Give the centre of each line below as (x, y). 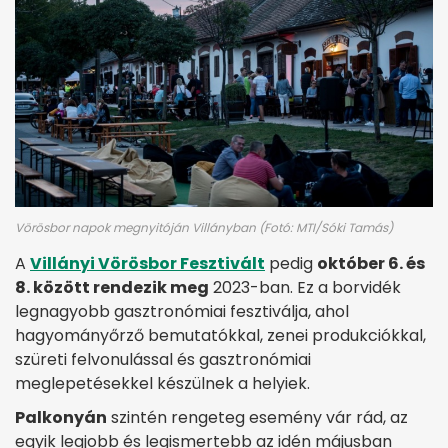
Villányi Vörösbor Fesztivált (147, 264)
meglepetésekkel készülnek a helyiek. (162, 384)
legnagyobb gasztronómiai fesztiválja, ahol (182, 312)
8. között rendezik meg (112, 288)
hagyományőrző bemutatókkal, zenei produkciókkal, (220, 336)
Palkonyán (61, 418)
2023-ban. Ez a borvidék (305, 288)
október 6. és (371, 264)
